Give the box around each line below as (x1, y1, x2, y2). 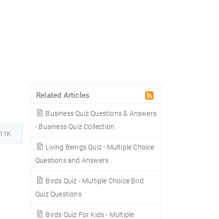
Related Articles (36, 91, 90, 100)
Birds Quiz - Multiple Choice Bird (44, 177, 144, 185)
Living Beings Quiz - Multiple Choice (44, 143, 154, 151)
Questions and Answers (35, 156, 109, 164)
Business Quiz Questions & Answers (44, 109, 157, 117)
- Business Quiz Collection (35, 123, 115, 131)
